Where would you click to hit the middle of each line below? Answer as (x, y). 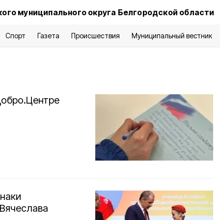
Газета (49, 36)
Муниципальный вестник (172, 36)
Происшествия (96, 36)
